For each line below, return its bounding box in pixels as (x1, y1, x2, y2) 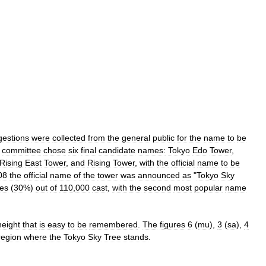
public (153, 132, 175, 142)
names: (138, 145, 166, 155)
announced (138, 170, 180, 180)
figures (160, 220, 185, 230)
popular (194, 182, 223, 192)
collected (52, 132, 85, 142)
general (122, 132, 150, 142)
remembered (89, 220, 138, 230)
